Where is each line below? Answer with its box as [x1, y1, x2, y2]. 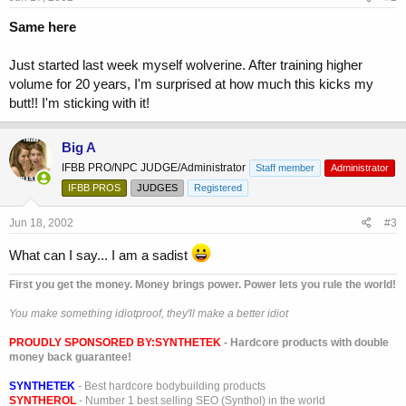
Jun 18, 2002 [9, 216, 73, 229]
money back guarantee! [9, 350, 131, 363]
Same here [9, 18, 76, 34]
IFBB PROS [68, 181, 121, 193]
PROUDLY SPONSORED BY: [9, 335, 155, 349]
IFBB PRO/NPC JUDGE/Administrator [62, 160, 246, 174]
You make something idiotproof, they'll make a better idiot [9, 306, 288, 320]
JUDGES [137, 181, 178, 193]
